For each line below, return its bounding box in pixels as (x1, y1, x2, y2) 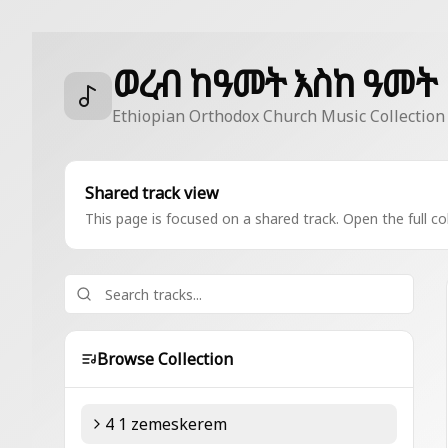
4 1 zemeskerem (105, 413, 227, 435)
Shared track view (85, 182, 219, 204)
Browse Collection (97, 348, 233, 370)
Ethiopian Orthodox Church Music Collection (112, 105, 445, 127)
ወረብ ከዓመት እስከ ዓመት (112, 59, 436, 108)
